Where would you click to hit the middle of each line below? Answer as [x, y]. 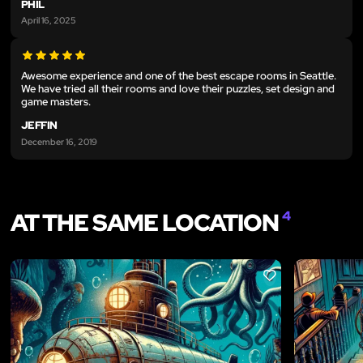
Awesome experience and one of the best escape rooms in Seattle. [179, 76]
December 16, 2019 [59, 141]
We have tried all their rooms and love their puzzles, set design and [178, 89]
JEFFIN [39, 126]
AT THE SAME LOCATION [147, 222]
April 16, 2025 [49, 20]
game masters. [56, 102]
